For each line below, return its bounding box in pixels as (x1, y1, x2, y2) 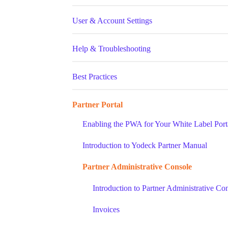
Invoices (93, 205, 120, 214)
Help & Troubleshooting (72, 44, 151, 53)
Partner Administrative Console (82, 162, 192, 171)
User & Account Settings (72, 16, 152, 25)
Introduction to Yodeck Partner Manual (82, 141, 207, 150)
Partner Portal (72, 100, 123, 109)
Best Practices (72, 72, 117, 81)
